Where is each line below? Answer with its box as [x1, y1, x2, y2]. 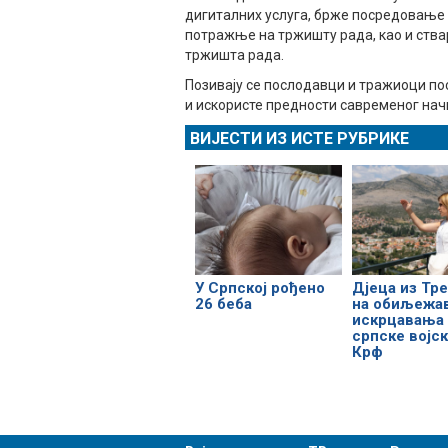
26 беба [195, 295, 252, 314]
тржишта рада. [185, 47, 284, 64]
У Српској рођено [195, 279, 325, 298]
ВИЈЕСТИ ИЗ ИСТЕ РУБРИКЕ [190, 129, 409, 149]
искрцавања [351, 311, 444, 330]
